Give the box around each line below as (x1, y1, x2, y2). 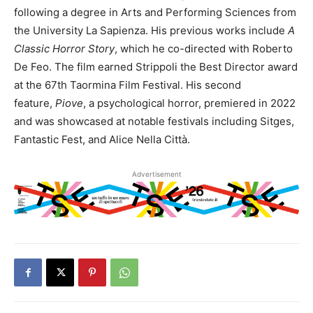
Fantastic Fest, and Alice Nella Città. (14, 133, 190, 147)
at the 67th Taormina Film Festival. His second (14, 78, 241, 92)
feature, (14, 96, 55, 110)
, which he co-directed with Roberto (115, 42, 293, 56)
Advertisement (131, 170, 182, 179)
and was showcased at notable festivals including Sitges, (14, 115, 294, 129)
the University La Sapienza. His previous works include (14, 24, 288, 38)
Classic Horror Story (14, 42, 115, 56)
